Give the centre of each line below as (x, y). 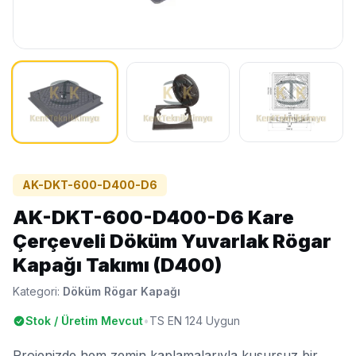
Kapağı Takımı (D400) (117, 265)
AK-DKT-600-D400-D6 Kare (153, 218)
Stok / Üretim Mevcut (84, 321)
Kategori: (38, 292)
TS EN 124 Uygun (195, 321)
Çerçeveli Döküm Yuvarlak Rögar (172, 242)
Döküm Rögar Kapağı (122, 292)
